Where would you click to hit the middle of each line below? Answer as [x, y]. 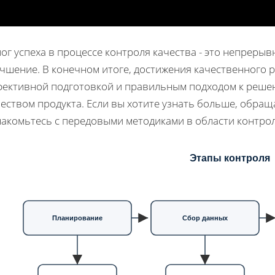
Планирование [77, 218]
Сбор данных [205, 218]
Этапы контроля [230, 158]
